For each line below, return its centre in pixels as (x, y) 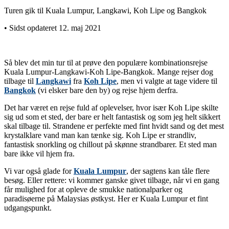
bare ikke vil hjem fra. (39, 153)
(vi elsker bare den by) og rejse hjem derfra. (107, 90)
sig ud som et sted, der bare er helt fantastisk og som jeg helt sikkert (112, 117)
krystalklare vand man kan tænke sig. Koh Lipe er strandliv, (100, 135)
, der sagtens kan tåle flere (168, 171)
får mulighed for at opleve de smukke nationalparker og (93, 189)
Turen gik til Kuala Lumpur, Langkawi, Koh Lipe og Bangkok (105, 10)
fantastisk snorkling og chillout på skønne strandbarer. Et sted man (110, 144)
